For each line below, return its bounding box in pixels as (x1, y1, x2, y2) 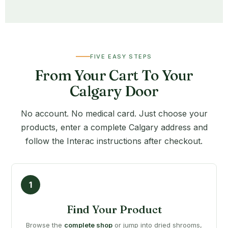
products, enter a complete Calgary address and (20, 122, 208, 132)
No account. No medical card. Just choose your (20, 108, 208, 119)
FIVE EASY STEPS (90, 52, 152, 60)
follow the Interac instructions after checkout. (25, 135, 203, 146)
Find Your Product (66, 202, 162, 216)
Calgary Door (69, 82, 159, 100)
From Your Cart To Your (34, 66, 194, 84)
